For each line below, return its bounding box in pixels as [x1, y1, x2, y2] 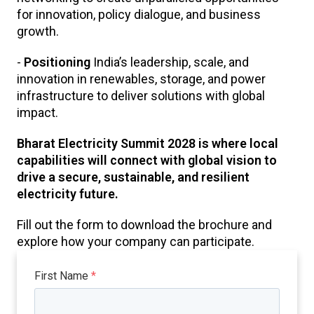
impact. [17, 105, 58, 120]
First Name [34, 269, 91, 282]
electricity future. [17, 186, 118, 201]
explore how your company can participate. [17, 234, 254, 249]
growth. [17, 24, 59, 39]
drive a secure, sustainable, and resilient [17, 170, 250, 184]
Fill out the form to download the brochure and [17, 217, 272, 232]
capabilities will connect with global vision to [17, 153, 277, 168]
